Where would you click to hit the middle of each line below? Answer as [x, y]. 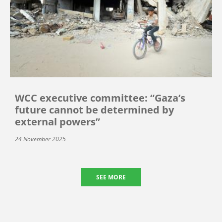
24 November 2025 [40, 139]
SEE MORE [111, 177]
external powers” [57, 122]
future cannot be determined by [94, 110]
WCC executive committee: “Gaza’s [100, 98]
